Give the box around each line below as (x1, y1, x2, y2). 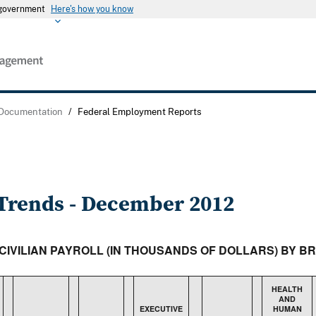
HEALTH (272, 284, 303, 295)
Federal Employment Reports (77, 106, 202, 117)
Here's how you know (51, 4, 133, 14)
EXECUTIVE (140, 303, 183, 315)
